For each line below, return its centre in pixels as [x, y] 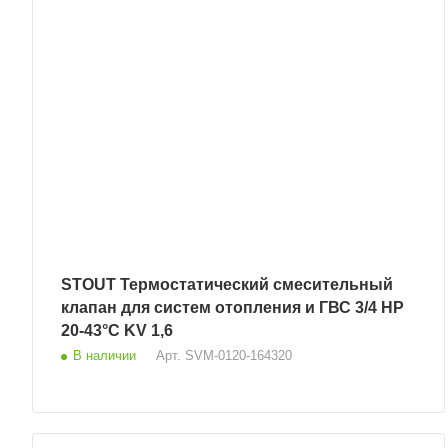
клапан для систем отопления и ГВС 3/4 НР [221, 308]
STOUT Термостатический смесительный [90, 285]
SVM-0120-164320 [238, 356]
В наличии [104, 356]
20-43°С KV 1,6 [117, 331]
